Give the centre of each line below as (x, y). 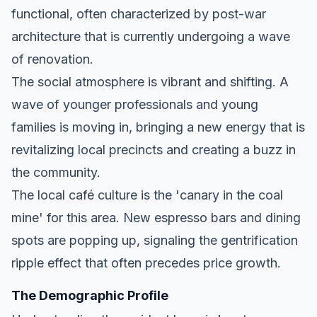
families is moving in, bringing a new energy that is (158, 127)
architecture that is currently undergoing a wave (151, 36)
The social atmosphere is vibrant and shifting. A (150, 81)
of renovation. (52, 59)
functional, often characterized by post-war (139, 13)
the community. (56, 172)
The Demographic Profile (90, 295)
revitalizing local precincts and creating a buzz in (154, 149)
